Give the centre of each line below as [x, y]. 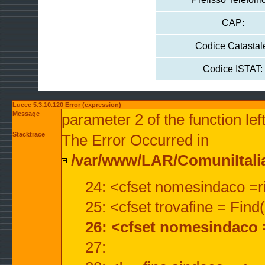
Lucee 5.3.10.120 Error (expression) [67, 105]
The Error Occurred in [135, 140]
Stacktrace [29, 134]
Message [26, 114]
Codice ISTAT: [233, 69]
